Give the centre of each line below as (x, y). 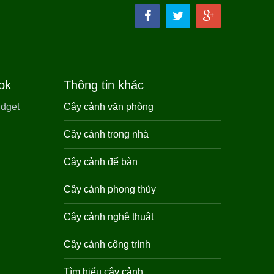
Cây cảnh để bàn (100, 161)
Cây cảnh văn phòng (108, 106)
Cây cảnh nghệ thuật (108, 217)
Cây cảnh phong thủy (109, 189)
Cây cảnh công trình (107, 244)
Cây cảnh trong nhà (106, 134)
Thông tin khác (103, 85)
